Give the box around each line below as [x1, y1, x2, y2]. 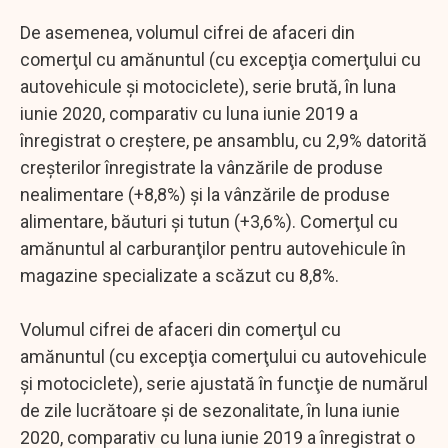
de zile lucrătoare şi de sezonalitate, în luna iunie [20, 399, 400, 421]
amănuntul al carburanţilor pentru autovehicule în [20, 237, 406, 259]
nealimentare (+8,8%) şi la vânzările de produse [20, 183, 390, 205]
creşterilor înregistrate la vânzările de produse [20, 156, 383, 178]
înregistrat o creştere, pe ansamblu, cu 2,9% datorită [20, 129, 427, 151]
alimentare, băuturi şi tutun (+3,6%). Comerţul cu [20, 210, 398, 232]
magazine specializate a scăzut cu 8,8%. [20, 264, 339, 286]
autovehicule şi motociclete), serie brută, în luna [20, 75, 396, 97]
